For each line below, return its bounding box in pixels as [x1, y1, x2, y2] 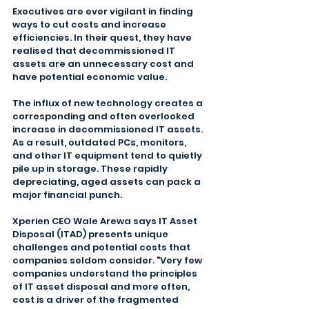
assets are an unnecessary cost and [12, 57, 196, 70]
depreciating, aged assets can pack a [12, 175, 203, 188]
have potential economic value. [12, 70, 167, 83]
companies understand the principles [12, 267, 199, 280]
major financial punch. [12, 188, 122, 201]
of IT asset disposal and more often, [12, 280, 192, 293]
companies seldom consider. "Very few [12, 254, 204, 267]
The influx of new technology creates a [12, 97, 205, 110]
